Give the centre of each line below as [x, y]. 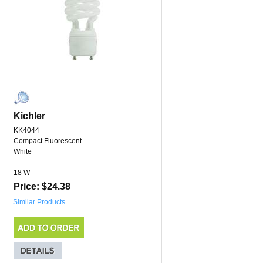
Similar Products [39, 202]
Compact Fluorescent [48, 141]
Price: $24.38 [42, 187]
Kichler [29, 116]
